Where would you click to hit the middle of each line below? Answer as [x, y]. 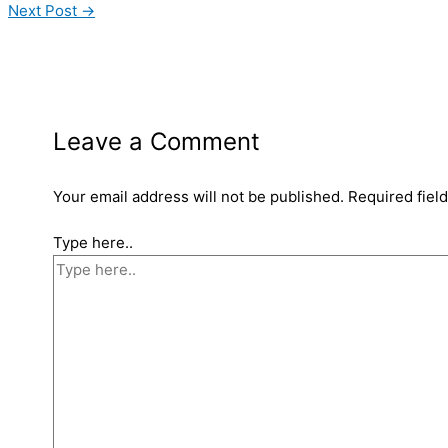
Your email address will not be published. [198, 196]
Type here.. [93, 243]
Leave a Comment [156, 141]
